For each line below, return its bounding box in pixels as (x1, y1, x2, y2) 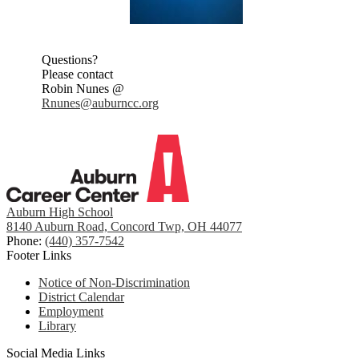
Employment (38, 305, 103, 319)
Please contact (42, 67, 116, 82)
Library (38, 319, 76, 333)
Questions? (42, 53, 98, 67)
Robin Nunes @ (42, 82, 124, 96)
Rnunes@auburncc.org (42, 96, 159, 111)
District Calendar (38, 290, 124, 305)
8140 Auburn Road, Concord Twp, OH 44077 (6, 220, 242, 234)
